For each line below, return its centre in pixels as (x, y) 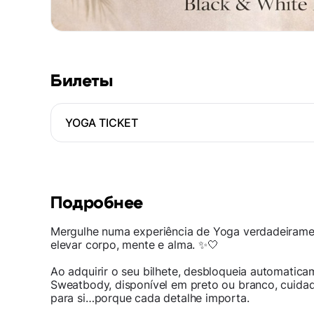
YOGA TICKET (102, 122)
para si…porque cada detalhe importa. (150, 298)
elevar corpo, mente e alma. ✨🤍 (135, 244)
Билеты (82, 81)
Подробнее (97, 203)
